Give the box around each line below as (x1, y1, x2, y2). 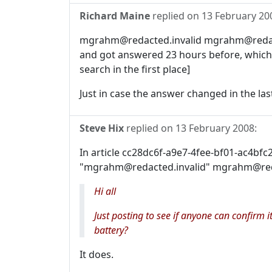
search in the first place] (80, 63, 190, 76)
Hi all (94, 185, 116, 198)
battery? (94, 223, 128, 237)
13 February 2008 (175, 121, 254, 135)
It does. (80, 248, 114, 261)
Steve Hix (80, 121, 124, 135)
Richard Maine (80, 9, 150, 22)
